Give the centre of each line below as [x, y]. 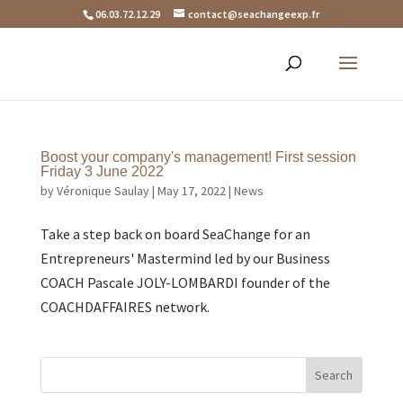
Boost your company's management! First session [198, 157]
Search [334, 375]
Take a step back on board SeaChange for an [175, 234]
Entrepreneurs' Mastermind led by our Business [185, 258]
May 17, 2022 [191, 191]
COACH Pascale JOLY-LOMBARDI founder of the [185, 282]
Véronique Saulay [103, 191]
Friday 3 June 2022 [102, 171]
